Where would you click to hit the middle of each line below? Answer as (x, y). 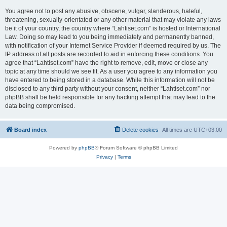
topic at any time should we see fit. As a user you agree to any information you (111, 71)
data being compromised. (40, 106)
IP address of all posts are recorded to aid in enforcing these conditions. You (109, 54)
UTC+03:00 (208, 130)
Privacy (104, 157)
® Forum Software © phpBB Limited (136, 148)
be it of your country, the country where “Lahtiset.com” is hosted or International (113, 28)
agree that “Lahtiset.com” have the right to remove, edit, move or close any (106, 63)
